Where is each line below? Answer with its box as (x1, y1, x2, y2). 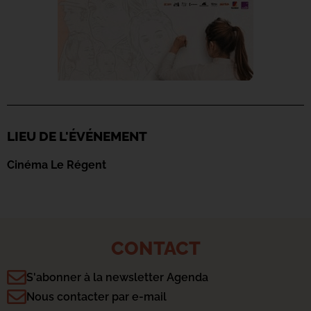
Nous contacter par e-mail (26, 290, 167, 304)
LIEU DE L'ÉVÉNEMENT (7, 128, 147, 144)
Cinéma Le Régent (7, 158, 106, 171)
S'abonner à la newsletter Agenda (26, 271, 208, 285)
